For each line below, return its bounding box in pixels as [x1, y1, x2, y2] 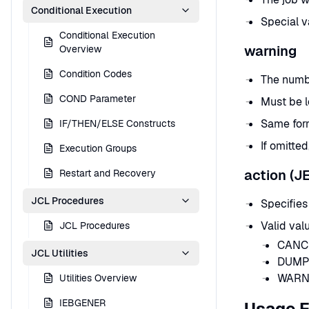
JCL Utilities [31, 247, 88, 259]
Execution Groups [59, 142, 137, 154]
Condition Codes [59, 68, 132, 80]
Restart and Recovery [59, 167, 156, 179]
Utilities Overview [59, 272, 137, 284]
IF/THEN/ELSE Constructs [59, 117, 175, 130]
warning [244, 42, 297, 60]
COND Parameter [59, 92, 136, 105]
